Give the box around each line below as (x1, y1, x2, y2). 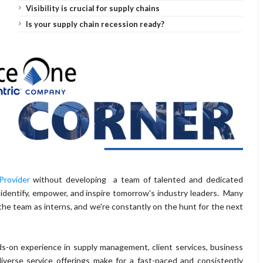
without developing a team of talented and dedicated (29, 174, 244, 184)
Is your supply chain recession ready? (25, 19, 164, 29)
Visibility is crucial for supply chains (25, 4, 160, 13)
